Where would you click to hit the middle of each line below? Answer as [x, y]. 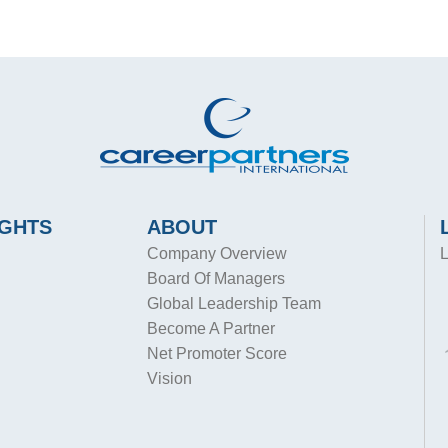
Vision [170, 378]
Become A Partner [211, 328]
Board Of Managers [216, 278]
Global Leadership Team [234, 303]
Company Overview [217, 253]
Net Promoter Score [217, 353]
